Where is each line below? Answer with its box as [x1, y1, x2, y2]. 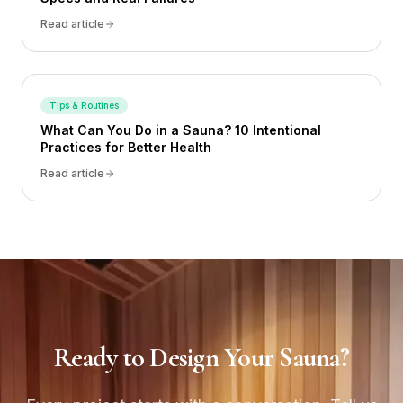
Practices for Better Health [40, 139, 211, 155]
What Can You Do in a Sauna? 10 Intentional [40, 121, 321, 138]
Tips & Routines [49, 99, 119, 111]
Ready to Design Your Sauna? [54, 340, 349, 374]
